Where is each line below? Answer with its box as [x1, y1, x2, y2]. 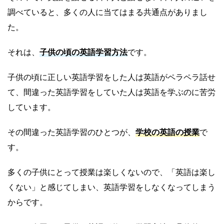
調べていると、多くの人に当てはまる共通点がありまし [7, 7, 207, 17]
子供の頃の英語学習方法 [39, 47, 127, 57]
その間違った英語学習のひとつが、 [7, 127, 135, 137]
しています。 [7, 102, 55, 112]
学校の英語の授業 [135, 127, 199, 137]
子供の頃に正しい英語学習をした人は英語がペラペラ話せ [7, 72, 215, 82]
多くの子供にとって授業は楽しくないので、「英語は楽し [7, 167, 215, 177]
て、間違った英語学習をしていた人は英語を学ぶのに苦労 [7, 87, 215, 97]
